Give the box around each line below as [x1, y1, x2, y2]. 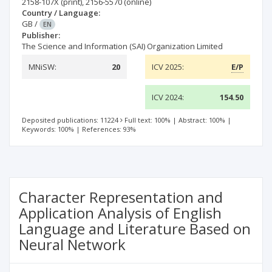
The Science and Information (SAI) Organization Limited [22, 41, 223, 52]
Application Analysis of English [19, 203, 222, 223]
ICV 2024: [152, 92, 184, 103]
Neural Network [19, 234, 126, 254]
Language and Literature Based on [19, 219, 251, 239]
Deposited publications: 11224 [22, 115, 118, 124]
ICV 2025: [152, 61, 184, 72]
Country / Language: [22, 7, 100, 18]
